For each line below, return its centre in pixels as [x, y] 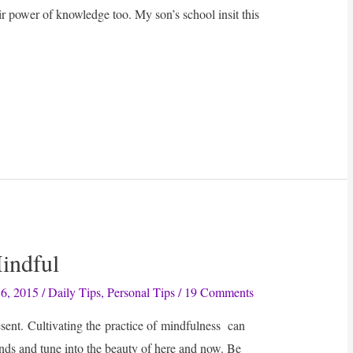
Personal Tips [141, 292]
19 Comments [219, 292]
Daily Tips [75, 292]
